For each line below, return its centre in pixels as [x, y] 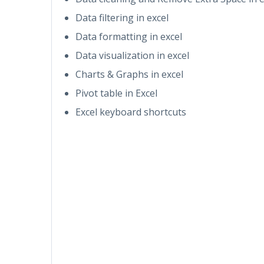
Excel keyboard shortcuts [131, 112]
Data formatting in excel [129, 36]
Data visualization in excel [132, 55]
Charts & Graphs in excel [129, 74]
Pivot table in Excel [116, 93]
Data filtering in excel [122, 17]
